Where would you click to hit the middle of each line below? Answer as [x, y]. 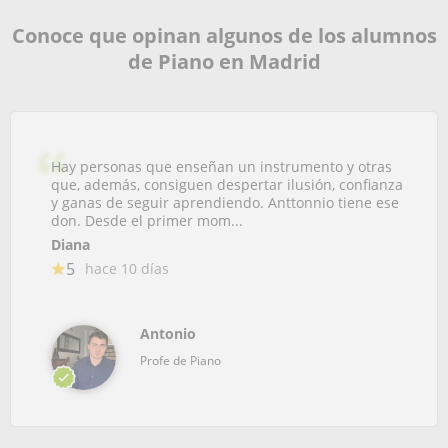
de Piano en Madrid [224, 61]
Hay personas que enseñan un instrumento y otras [221, 166]
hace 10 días [127, 268]
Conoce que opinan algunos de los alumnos [224, 35]
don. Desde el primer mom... [147, 220]
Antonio [168, 333]
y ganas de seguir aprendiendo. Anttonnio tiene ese [225, 202]
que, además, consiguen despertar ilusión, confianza [227, 184]
